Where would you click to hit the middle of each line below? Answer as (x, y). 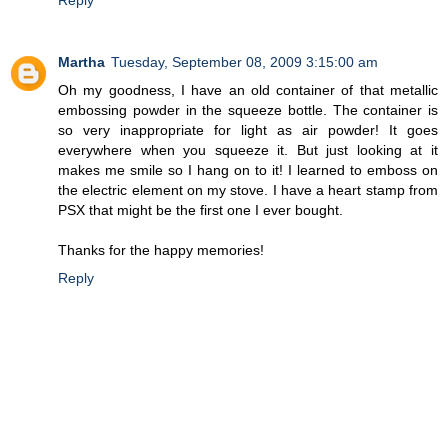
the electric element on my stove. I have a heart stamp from (248, 189)
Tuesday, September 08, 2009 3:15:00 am (244, 61)
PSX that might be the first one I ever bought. (200, 209)
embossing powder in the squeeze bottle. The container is (248, 109)
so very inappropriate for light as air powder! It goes (248, 129)
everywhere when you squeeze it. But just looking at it (248, 149)
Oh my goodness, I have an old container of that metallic (248, 89)
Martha (81, 61)
